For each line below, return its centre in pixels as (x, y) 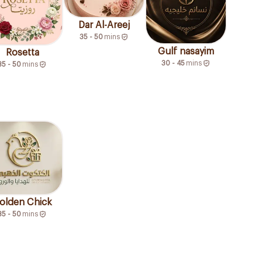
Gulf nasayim (186, 51)
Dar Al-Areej (104, 25)
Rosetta (22, 53)
